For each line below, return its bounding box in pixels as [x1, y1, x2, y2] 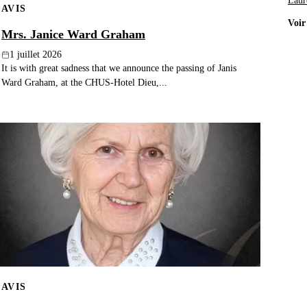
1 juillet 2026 [10, 49, 62, 60]
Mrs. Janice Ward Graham [1, 27, 145, 42]
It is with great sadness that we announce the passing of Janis [1, 62, 236, 74]
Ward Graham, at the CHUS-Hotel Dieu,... [1, 77, 167, 88]
